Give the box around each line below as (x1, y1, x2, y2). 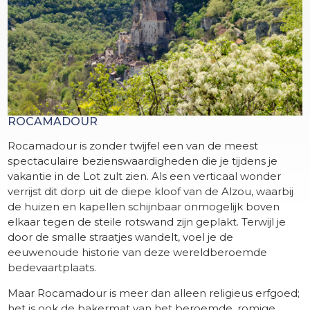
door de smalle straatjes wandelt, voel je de (8, 230, 234, 244)
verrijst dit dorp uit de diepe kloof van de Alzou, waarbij (8, 184, 294, 198)
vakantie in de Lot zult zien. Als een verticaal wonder (8, 169, 282, 183)
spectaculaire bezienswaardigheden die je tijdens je (8, 154, 278, 167)
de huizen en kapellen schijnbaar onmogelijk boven (8, 199, 280, 213)
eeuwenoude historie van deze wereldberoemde (8, 245, 268, 259)
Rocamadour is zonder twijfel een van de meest (8, 138, 259, 152)
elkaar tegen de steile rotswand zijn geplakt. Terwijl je (8, 215, 286, 228)
